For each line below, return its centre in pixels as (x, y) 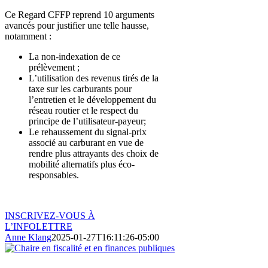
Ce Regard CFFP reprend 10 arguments (80, 14)
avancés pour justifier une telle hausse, (77, 25)
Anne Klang (28, 237)
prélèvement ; (54, 67)
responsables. (59, 175)
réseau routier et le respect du (83, 110)
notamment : (28, 36)
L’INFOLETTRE (39, 226)
